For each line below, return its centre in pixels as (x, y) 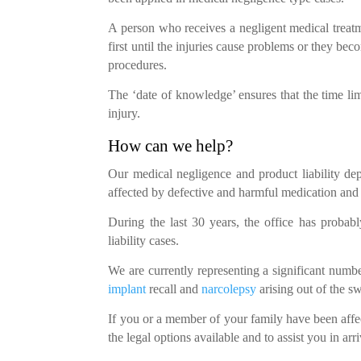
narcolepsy (229, 288)
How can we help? (171, 145)
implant (127, 288)
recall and (174, 288)
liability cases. (144, 240)
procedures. (138, 64)
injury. (124, 113)
